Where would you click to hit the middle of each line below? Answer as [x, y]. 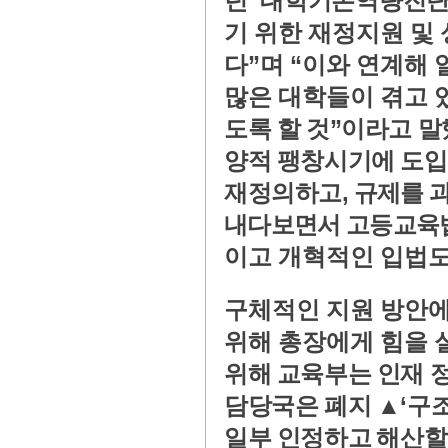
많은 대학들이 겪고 [329, 97]
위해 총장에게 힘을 [329, 342]
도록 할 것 [277, 129]
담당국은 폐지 [300, 406]
